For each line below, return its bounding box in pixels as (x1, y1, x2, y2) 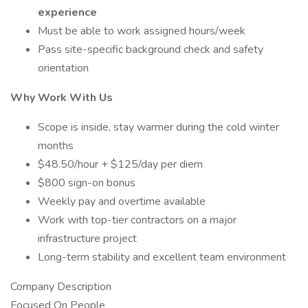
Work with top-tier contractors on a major (38, 212, 236, 228)
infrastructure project (38, 231, 137, 246)
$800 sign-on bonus (38, 175, 135, 190)
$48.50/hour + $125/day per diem (38, 157, 203, 172)
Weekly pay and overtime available (38, 194, 206, 209)
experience (38, 5, 97, 20)
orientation (38, 60, 89, 76)
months (38, 138, 74, 153)
